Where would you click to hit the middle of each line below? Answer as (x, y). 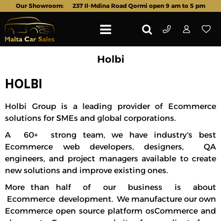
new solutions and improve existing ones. (86, 170)
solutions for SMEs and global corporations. (90, 118)
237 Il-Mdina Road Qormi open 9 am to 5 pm (139, 6)
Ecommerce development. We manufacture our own (110, 199)
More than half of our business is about (110, 187)
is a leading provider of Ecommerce (136, 106)
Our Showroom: (40, 6)
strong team (77, 135)
